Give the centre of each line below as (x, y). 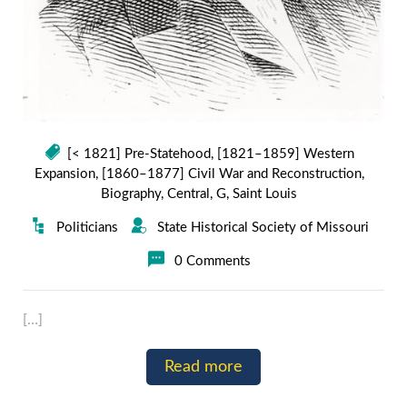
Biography (131, 194)
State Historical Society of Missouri (263, 228)
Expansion (65, 174)
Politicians (87, 228)
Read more (203, 367)
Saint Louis (265, 194)
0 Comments (212, 261)
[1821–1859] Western (285, 154)
